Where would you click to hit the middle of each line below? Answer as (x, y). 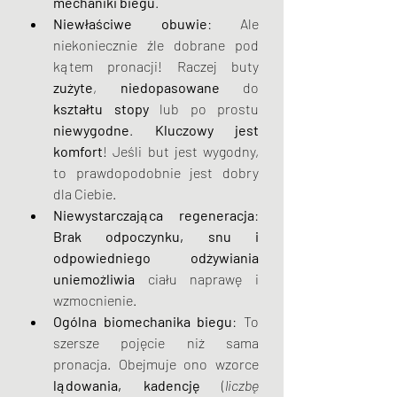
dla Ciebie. (85, 194)
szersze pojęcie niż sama (156, 343)
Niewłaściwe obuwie (130, 23)
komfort (78, 151)
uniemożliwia (94, 279)
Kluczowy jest (206, 130)
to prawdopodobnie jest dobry (156, 172)
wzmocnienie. (95, 300)
